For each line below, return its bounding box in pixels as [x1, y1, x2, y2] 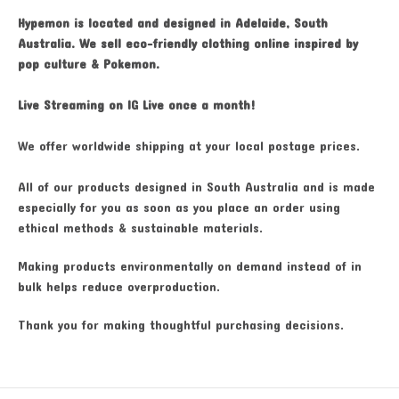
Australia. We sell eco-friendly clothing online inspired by [18, 35, 358, 51]
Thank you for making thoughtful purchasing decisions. [18, 316, 344, 332]
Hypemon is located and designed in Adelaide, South [18, 14, 328, 30]
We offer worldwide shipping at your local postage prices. [18, 137, 360, 153]
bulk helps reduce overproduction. [18, 278, 220, 294]
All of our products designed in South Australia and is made [18, 178, 375, 194]
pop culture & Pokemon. [18, 55, 159, 71]
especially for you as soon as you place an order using [18, 199, 340, 215]
